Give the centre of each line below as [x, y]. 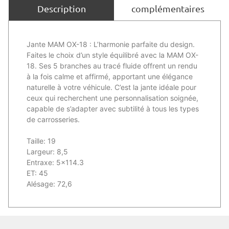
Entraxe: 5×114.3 [55, 162]
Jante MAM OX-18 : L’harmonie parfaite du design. [111, 44]
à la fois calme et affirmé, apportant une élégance [110, 76]
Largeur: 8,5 [47, 151]
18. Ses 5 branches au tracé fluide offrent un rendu [112, 65]
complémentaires [168, 8]
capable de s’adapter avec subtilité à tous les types [113, 108]
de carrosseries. [53, 119]
